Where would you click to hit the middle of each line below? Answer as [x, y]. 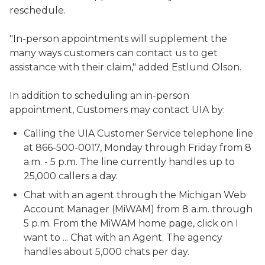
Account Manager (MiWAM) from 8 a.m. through [138, 209]
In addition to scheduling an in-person [99, 96]
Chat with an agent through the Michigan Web [135, 195]
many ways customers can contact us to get [114, 53]
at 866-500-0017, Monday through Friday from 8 [138, 148]
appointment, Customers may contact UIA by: [117, 110]
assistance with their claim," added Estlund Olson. [125, 67]
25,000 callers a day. [71, 176]
